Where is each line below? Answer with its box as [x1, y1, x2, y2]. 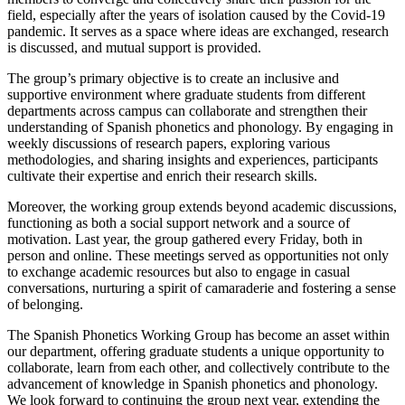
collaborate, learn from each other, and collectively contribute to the [7, 360, 390, 376]
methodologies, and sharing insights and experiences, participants [7, 152, 378, 168]
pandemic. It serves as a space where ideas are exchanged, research [7, 24, 389, 40]
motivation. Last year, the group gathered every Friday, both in [7, 231, 363, 248]
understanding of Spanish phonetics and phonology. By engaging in [7, 119, 393, 136]
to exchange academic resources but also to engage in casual [7, 264, 350, 280]
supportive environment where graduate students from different [7, 87, 365, 103]
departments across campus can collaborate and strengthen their [7, 103, 367, 119]
